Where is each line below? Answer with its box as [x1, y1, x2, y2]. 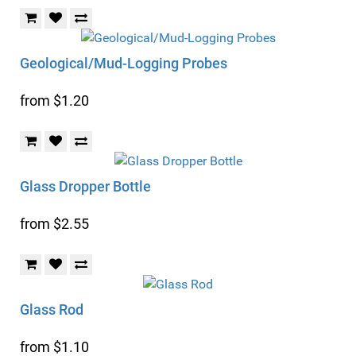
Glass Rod [20, 301, 83, 318]
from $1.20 [20, 92, 89, 109]
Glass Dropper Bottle [20, 178, 151, 195]
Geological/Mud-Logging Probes [20, 55, 227, 72]
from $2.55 [20, 215, 89, 232]
